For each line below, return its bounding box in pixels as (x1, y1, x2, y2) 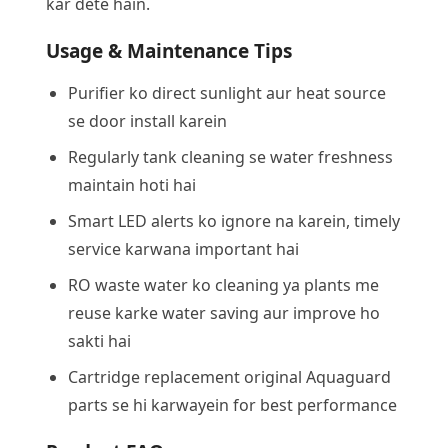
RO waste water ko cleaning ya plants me (68, 274, 379, 296)
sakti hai (68, 330, 131, 352)
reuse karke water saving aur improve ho (68, 302, 380, 324)
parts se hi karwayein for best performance (68, 394, 397, 416)
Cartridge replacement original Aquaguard (68, 366, 391, 388)
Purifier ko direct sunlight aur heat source (68, 82, 386, 104)
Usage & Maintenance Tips (46, 38, 292, 64)
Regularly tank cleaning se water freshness (68, 146, 393, 168)
